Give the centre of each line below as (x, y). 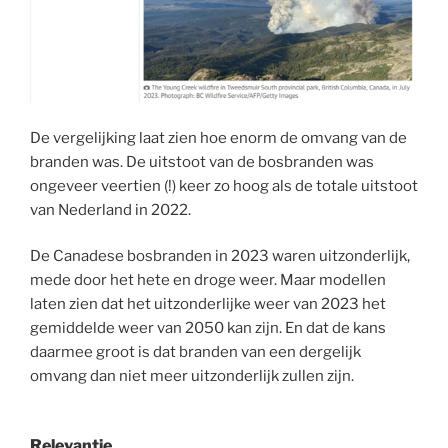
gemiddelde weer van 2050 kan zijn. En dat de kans (208, 328)
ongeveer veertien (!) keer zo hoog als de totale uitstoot (224, 185)
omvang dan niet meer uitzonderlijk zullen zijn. (192, 376)
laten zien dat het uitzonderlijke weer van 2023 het (208, 304)
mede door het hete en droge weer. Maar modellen (208, 280)
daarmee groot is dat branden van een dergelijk (195, 352)
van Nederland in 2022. (110, 209)
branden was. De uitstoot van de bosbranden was (202, 161)
